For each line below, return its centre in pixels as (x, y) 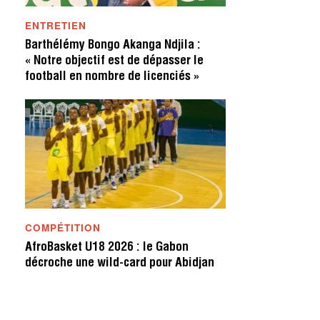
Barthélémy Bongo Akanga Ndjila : (113, 46)
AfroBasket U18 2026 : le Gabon (107, 247)
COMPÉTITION (63, 227)
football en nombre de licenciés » (112, 77)
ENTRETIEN (56, 26)
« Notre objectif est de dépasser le (115, 62)
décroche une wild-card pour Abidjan (120, 263)
